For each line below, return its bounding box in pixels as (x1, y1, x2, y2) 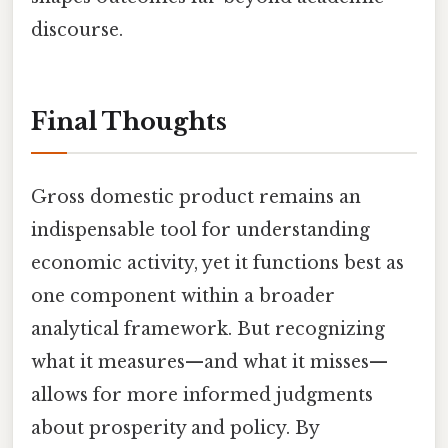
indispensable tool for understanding (31, 218, 370, 241)
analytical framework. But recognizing (31, 317, 385, 340)
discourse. (31, 18, 123, 41)
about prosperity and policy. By (31, 416, 319, 439)
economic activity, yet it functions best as (31, 251, 404, 274)
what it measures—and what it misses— (31, 350, 388, 373)
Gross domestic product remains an (31, 185, 361, 208)
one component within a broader (31, 284, 335, 307)
